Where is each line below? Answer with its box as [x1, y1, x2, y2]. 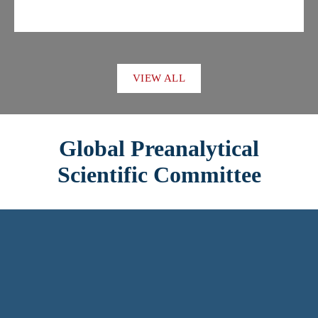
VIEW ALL [133, 72, 185, 84]
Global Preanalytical [59, 136, 259, 161]
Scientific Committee [57, 162, 261, 187]
